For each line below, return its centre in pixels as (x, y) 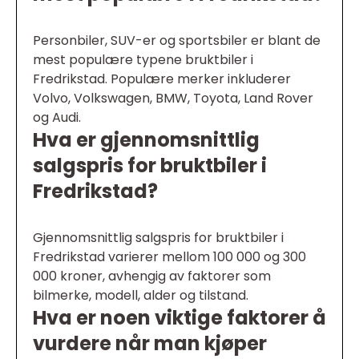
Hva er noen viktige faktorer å (179, 318)
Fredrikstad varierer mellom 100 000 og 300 (169, 257)
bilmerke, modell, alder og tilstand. (141, 296)
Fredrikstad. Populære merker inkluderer (162, 79)
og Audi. (57, 118)
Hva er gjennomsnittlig (146, 140)
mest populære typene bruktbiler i (143, 60)
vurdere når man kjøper (150, 344)
